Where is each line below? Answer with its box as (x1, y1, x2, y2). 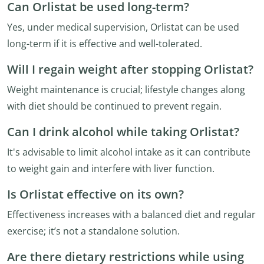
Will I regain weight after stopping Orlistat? (7, 61, 253, 77)
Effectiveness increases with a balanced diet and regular (7, 208, 256, 221)
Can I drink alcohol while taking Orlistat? (7, 123, 239, 140)
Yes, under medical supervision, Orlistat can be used (7, 21, 239, 34)
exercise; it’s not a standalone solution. (7, 225, 180, 237)
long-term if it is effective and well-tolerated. (7, 37, 202, 50)
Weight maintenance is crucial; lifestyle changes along (7, 83, 245, 96)
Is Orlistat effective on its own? (7, 186, 184, 202)
